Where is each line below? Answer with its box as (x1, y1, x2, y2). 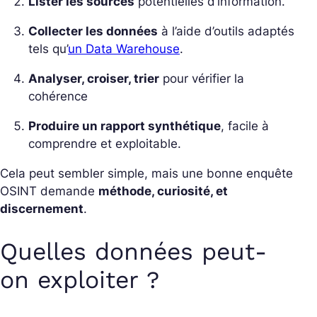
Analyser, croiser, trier (28, 71, 159, 86)
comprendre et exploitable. (28, 136, 181, 151)
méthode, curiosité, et (98, 183, 228, 198)
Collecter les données (28, 23, 158, 38)
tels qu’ (28, 41, 68, 56)
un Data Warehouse (68, 41, 180, 56)
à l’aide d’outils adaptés (158, 23, 294, 38)
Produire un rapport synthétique (28, 118, 221, 133)
